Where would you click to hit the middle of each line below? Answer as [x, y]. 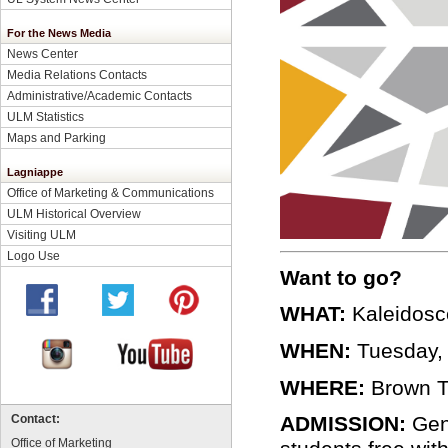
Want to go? [341, 277]
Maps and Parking [56, 137]
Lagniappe [35, 172]
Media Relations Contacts [77, 74]
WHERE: [322, 387]
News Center [42, 53]
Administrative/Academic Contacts [99, 95]
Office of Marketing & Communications [110, 192]
